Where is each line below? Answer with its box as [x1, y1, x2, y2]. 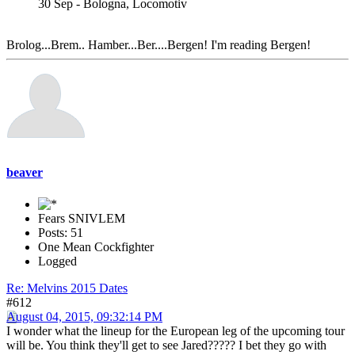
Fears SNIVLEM [38, 211, 125, 225]
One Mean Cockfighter [38, 239, 154, 254]
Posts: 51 [38, 225, 83, 239]
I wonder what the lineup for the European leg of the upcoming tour [6, 323, 345, 338]
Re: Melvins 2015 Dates [6, 281, 128, 295]
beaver [6, 166, 43, 180]
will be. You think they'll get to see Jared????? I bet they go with [6, 338, 326, 352]
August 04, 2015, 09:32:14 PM [6, 309, 162, 323]
